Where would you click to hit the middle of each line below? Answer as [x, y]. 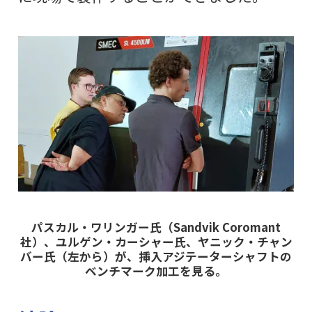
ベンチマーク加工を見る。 [156, 271]
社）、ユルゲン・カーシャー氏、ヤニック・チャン [156, 242]
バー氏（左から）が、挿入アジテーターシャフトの [156, 257]
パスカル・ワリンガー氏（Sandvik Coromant [156, 227]
